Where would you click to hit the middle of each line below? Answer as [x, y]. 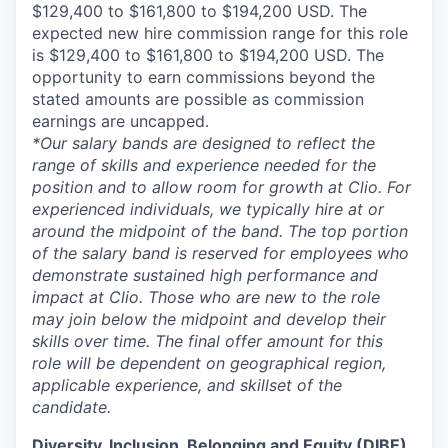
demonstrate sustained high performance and [205, 275]
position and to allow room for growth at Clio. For [221, 187]
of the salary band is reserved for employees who [220, 253]
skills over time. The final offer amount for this [207, 341]
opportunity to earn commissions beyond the [203, 77]
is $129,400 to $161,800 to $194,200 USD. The [208, 55]
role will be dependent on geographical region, [209, 363]
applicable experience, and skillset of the [187, 385]
